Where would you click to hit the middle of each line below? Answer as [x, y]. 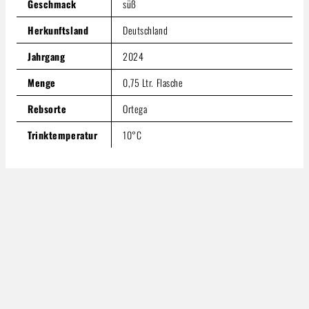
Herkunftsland [58, 30]
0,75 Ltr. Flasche [153, 82]
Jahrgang [47, 56]
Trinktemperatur [63, 134]
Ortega [135, 108]
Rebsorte [47, 108]
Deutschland [146, 30]
